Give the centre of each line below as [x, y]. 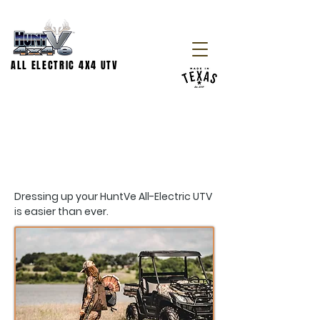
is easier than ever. [61, 211]
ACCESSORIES [121, 150]
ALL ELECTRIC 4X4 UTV [65, 65]
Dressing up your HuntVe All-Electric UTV [113, 196]
